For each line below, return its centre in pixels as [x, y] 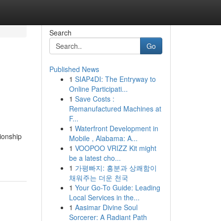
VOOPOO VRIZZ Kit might [115, 148]
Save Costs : [94, 99]
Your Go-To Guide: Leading [117, 187]
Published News [74, 69]
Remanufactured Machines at [115, 109]
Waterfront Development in [116, 128]
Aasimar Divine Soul [106, 207]
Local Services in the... [104, 197]
